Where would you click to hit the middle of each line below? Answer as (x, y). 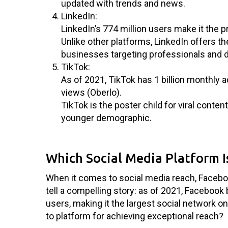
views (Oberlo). (91, 92)
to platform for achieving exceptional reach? (135, 216)
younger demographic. (106, 118)
